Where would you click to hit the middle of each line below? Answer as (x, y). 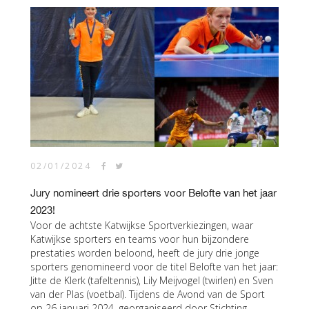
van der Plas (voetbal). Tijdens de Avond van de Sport (148, 294)
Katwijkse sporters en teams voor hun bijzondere (140, 239)
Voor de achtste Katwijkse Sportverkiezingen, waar (142, 225)
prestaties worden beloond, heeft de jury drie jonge (145, 253)
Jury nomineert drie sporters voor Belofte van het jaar (153, 193)
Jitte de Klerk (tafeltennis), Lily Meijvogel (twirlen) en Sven (152, 280)
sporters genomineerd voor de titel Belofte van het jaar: (154, 267)
